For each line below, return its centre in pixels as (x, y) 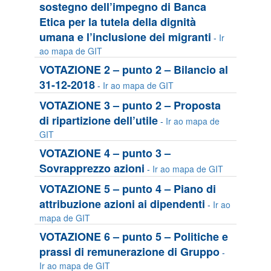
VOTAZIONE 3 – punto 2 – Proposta (130, 105)
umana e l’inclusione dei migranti (125, 37)
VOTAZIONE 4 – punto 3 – (105, 153)
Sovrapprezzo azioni (92, 168)
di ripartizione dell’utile (99, 120)
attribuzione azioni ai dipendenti (122, 204)
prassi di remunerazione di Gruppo (129, 252)
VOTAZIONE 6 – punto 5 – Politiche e (134, 237)
